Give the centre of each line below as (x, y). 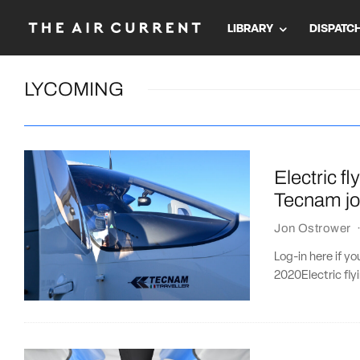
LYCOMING (74, 89)
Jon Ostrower (313, 228)
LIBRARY (250, 29)
